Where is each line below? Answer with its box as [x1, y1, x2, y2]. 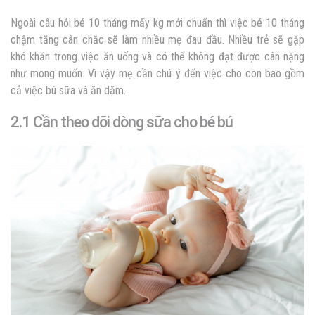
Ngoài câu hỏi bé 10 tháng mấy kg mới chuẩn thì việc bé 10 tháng [11, 16, 304, 30]
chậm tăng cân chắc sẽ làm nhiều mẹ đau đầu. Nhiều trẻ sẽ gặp [11, 33, 304, 47]
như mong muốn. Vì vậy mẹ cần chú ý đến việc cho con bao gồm [11, 67, 304, 81]
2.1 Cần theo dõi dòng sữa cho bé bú [11, 113, 233, 131]
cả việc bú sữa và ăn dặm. [11, 84, 126, 98]
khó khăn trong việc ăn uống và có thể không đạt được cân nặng [11, 50, 304, 64]
